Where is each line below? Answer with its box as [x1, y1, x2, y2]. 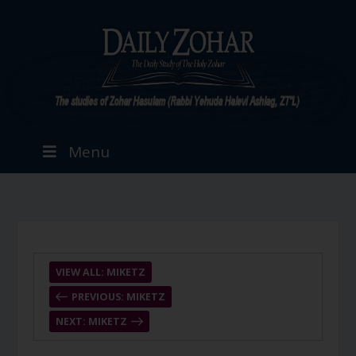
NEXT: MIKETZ [55, 315, 127, 328]
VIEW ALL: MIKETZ [55, 265, 145, 279]
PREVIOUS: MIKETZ [71, 290, 165, 304]
